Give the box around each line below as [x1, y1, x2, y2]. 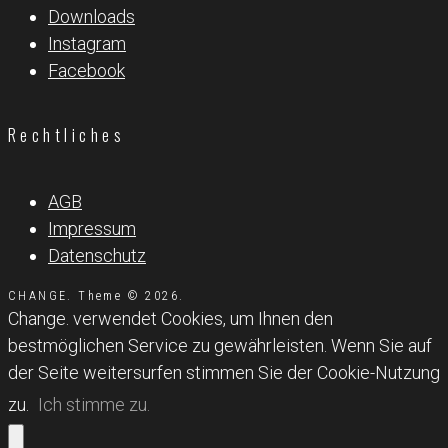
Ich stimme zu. [38, 393, 150, 415]
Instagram [48, 32, 126, 54]
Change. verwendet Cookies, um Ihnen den [8, 307, 333, 329]
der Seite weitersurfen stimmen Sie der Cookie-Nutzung [8, 361, 440, 383]
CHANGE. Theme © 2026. [8, 288, 185, 303]
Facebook [48, 59, 125, 81]
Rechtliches [8, 123, 126, 148]
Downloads [48, 5, 135, 27]
